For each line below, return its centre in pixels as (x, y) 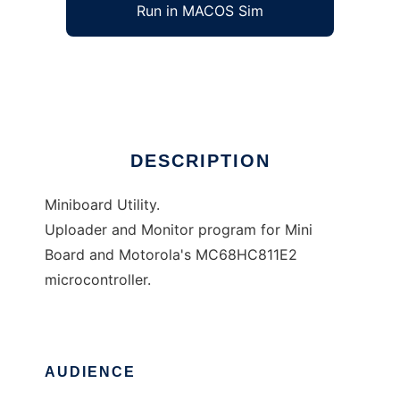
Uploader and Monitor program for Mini (179, 230)
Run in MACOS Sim (200, 11)
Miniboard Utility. (102, 205)
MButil (66, 67)
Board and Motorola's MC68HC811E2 (171, 255)
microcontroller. (98, 280)
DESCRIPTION (200, 161)
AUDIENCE (90, 372)
